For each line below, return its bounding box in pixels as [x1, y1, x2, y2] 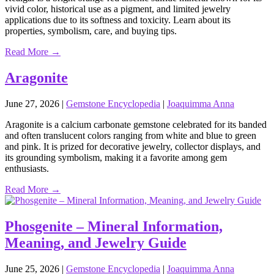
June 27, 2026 [5, 98, 62, 109]
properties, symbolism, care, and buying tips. [5, 26, 177, 37]
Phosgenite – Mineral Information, [5, 218, 223, 235]
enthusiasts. [5, 163, 49, 174]
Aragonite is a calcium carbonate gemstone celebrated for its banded [5, 119, 267, 130]
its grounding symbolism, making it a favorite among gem [5, 152, 227, 163]
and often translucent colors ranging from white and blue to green [5, 130, 256, 141]
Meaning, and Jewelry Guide [5, 235, 187, 251]
